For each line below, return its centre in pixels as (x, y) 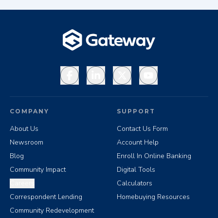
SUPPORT (136, 111)
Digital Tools (136, 170)
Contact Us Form (142, 129)
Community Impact (38, 170)
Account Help (138, 143)
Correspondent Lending (46, 197)
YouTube (154, 72)
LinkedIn (100, 72)
